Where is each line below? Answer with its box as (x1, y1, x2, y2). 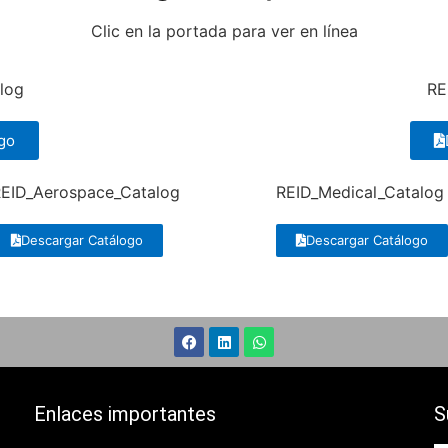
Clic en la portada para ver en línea (90, 21, 358, 41)
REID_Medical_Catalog (276, 182, 445, 203)
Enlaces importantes (33, 402, 216, 427)
